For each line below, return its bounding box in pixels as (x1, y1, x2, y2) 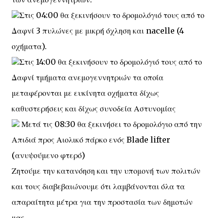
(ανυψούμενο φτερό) (12, 150, 85, 160)
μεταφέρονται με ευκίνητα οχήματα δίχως (12, 88, 159, 98)
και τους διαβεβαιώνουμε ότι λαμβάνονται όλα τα (12, 182, 185, 191)
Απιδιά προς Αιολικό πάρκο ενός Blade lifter (12, 135, 170, 145)
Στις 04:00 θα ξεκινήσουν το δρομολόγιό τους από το (19, 10, 204, 20)
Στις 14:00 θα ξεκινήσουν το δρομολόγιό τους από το (19, 57, 202, 67)
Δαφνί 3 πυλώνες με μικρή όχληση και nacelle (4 (12, 26, 184, 36)
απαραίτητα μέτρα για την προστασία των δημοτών (12, 197, 193, 207)
